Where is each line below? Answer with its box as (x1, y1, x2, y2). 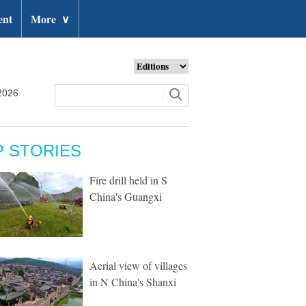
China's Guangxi (89, 189, 162, 204)
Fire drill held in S (89, 173, 167, 187)
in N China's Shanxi (89, 275, 176, 289)
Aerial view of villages (89, 258, 187, 273)
